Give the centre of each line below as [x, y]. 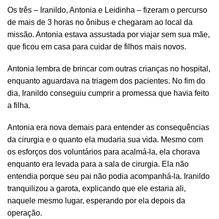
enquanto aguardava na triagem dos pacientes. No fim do [106, 81]
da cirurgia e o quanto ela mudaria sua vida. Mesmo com [105, 140]
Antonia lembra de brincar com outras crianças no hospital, [109, 69]
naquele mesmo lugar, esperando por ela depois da [96, 201]
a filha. [19, 106]
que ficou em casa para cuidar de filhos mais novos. [97, 47]
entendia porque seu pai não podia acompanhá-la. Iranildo [109, 176]
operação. [25, 213]
